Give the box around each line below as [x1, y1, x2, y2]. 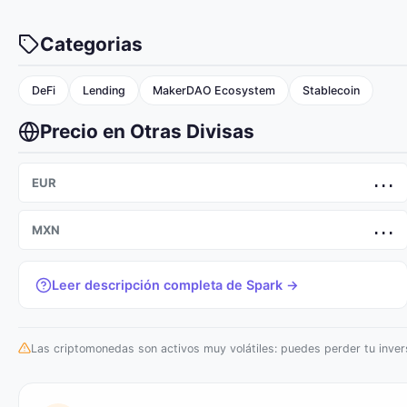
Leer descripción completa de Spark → [52, 277, 299, 293]
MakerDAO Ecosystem [153, 84, 275, 97]
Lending [83, 84, 125, 97]
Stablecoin [303, 84, 360, 97]
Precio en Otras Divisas [40, 120, 254, 143]
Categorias [40, 33, 143, 55]
